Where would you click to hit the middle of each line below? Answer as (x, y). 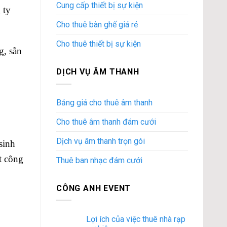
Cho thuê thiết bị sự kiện (99, 44)
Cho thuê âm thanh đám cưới (106, 122)
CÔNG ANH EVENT (94, 188)
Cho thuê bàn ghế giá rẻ (97, 25)
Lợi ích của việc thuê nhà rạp (136, 219)
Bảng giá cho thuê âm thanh (104, 102)
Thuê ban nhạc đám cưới (99, 160)
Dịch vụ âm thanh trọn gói (101, 141)
